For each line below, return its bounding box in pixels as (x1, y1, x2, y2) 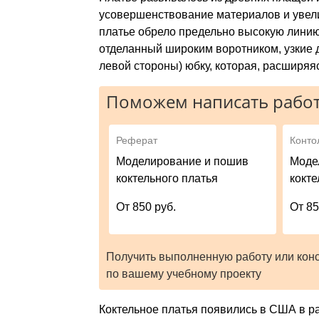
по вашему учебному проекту (105, 267, 261, 280)
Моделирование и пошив (116, 155, 249, 167)
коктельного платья (116, 172, 219, 184)
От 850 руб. (116, 200, 177, 213)
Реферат (116, 134, 158, 146)
